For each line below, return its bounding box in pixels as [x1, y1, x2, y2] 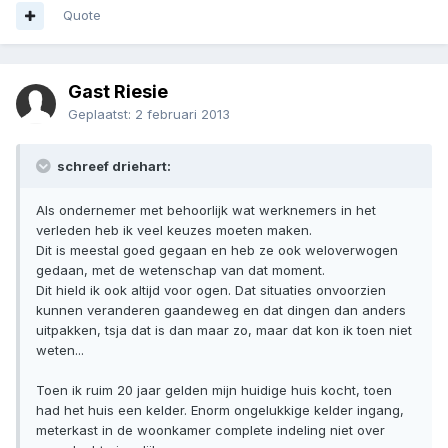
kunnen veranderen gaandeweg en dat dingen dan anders [36, 302, 406, 319]
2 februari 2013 [135, 106, 230, 123]
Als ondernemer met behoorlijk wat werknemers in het [36, 202, 376, 219]
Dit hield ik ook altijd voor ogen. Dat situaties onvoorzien [36, 282, 386, 299]
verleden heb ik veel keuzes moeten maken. [36, 222, 312, 239]
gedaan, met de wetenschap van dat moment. [36, 262, 325, 279]
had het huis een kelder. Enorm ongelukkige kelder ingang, [36, 402, 404, 419]
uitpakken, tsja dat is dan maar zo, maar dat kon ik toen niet [36, 322, 412, 339]
